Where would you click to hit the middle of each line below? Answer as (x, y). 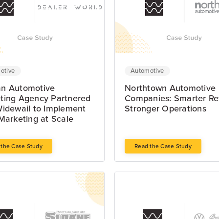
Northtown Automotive (170, 88)
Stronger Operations (165, 109)
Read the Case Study (163, 146)
